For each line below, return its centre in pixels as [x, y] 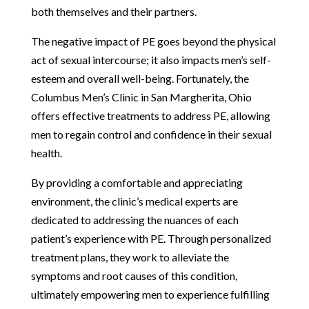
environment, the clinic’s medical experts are [134, 201]
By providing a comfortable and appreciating [137, 182]
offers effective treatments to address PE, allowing [150, 115]
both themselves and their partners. [113, 11]
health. [46, 152]
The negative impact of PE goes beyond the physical [153, 41]
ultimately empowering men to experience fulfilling [150, 294]
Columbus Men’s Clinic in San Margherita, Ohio [141, 97]
